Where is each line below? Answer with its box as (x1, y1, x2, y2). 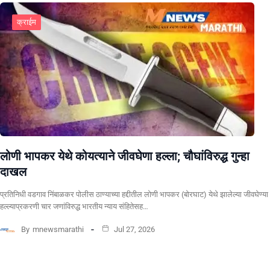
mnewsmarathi (33, 224, 84, 234)
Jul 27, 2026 (112, 224, 155, 234)
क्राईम (17, 17, 36, 27)
